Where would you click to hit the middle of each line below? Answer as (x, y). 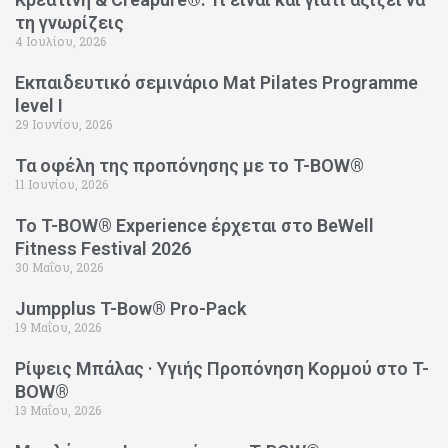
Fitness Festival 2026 (103, 248)
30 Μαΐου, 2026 (59, 266)
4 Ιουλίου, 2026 (60, 40)
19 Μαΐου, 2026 (58, 326)
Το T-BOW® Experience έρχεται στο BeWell (194, 225)
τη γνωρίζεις (69, 22)
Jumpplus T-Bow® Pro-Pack (130, 308)
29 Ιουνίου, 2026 (63, 123)
